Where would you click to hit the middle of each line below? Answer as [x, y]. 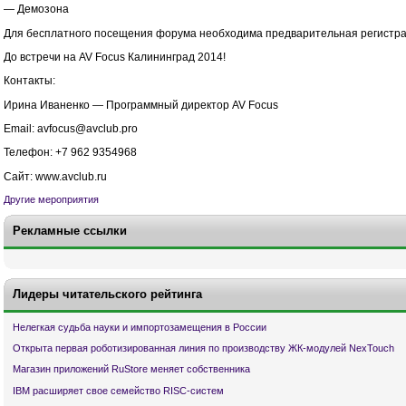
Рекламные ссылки [70, 231]
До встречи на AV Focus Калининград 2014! [115, 57]
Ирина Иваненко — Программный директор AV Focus [141, 105]
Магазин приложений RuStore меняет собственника [131, 369]
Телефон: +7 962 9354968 [70, 153]
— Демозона [36, 10]
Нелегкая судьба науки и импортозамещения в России [140, 327]
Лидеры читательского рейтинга [107, 294]
